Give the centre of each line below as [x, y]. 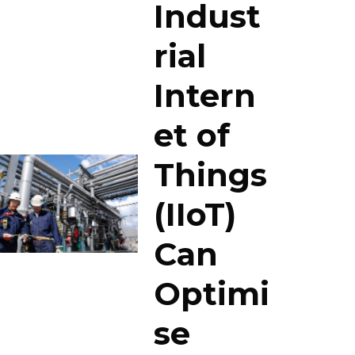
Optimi [212, 294]
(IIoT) [195, 214]
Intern [205, 95]
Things [211, 175]
